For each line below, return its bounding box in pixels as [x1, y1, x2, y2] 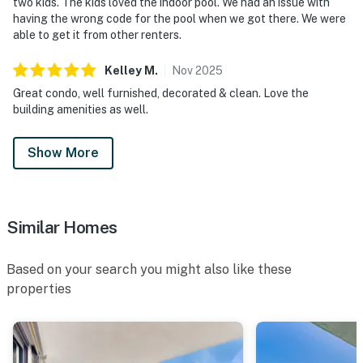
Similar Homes [6, 216, 117, 237]
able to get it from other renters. [13, 28, 181, 41]
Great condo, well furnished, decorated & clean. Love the [13, 86, 309, 100]
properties [6, 280, 71, 297]
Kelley [105, 63, 142, 77]
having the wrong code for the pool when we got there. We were [13, 11, 346, 25]
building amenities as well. [13, 102, 148, 116]
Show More [28, 144, 99, 160]
